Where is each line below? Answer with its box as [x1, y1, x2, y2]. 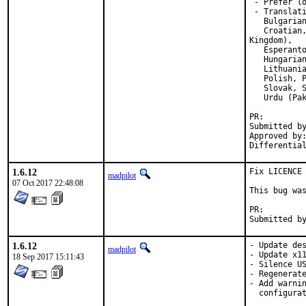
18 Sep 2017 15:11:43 [12, 252, 84, 262]
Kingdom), [249, 36, 292, 45]
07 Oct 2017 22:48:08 [12, 178, 83, 188]
